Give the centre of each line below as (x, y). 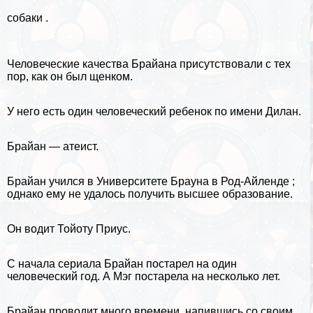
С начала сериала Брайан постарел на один (122, 263)
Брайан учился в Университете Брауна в (114, 181)
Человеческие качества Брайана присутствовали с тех (149, 64)
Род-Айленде (255, 181)
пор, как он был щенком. (70, 76)
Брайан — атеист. (53, 146)
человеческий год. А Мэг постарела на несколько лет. (144, 276)
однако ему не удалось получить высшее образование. (150, 194)
